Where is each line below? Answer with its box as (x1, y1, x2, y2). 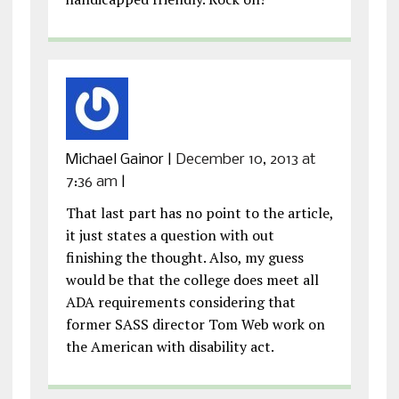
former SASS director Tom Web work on (65, 313, 325, 334)
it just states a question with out (65, 224, 274, 245)
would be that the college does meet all (65, 269, 319, 289)
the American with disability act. (65, 336, 274, 356)
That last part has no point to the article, (65, 202, 333, 223)
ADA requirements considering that (65, 291, 296, 312)
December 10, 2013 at (175, 151, 316, 168)
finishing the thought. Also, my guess (65, 247, 304, 267)
